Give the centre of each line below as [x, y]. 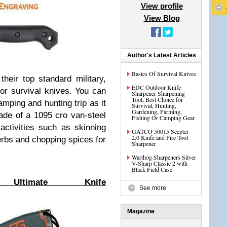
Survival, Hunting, [154, 105]
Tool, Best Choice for [157, 99]
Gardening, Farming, [157, 111]
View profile [162, 6]
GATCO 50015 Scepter [160, 131]
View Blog [162, 18]
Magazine [141, 211]
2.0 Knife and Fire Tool [160, 137]
